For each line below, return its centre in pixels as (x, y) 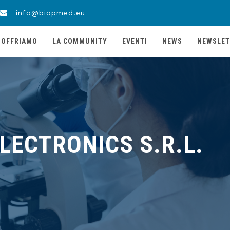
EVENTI (135, 41)
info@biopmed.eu (49, 13)
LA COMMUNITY (80, 41)
